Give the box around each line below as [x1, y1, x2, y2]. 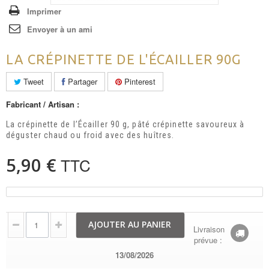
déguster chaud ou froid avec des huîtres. [6, 130, 175, 140]
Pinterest [122, 76, 156, 87]
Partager [65, 76, 97, 87]
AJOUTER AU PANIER [88, 219, 171, 230]
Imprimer [27, 5, 61, 17]
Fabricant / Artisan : [6, 98, 79, 110]
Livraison [191, 223, 225, 235]
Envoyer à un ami [27, 23, 92, 35]
